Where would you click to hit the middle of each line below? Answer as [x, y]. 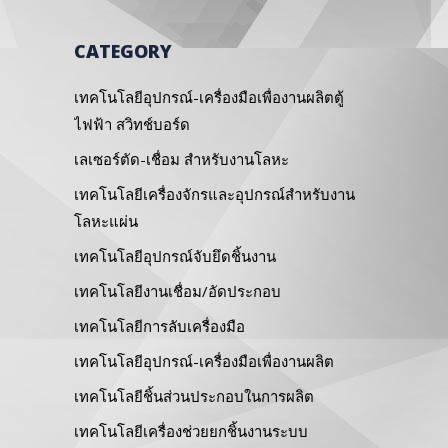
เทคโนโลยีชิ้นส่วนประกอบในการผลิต [194, 395]
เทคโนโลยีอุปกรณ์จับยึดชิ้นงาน [175, 255]
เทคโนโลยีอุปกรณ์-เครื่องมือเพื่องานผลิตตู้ [209, 96]
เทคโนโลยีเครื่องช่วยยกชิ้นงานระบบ [191, 430]
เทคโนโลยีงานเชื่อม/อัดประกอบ [177, 290]
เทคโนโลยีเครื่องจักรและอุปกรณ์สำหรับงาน [214, 193]
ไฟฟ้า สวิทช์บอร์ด [132, 123]
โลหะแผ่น [106, 220]
